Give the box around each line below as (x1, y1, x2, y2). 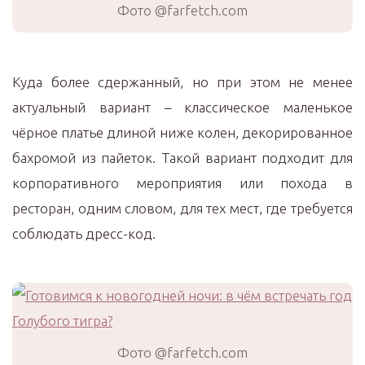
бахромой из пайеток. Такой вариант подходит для (12, 150, 353, 165)
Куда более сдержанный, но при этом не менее (12, 74, 353, 90)
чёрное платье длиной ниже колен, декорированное (12, 125, 353, 140)
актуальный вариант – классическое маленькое (12, 99, 353, 115)
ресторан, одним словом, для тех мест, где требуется (12, 200, 353, 216)
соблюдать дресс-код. (12, 226, 156, 241)
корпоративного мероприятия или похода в (12, 175, 353, 191)
